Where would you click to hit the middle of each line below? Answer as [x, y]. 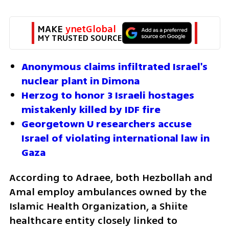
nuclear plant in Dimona [81, 81]
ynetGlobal [91, 29]
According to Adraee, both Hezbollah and [111, 178]
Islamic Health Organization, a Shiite [98, 207]
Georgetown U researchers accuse [107, 124]
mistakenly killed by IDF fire [91, 110]
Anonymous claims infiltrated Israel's [114, 67]
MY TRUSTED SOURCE [79, 38]
